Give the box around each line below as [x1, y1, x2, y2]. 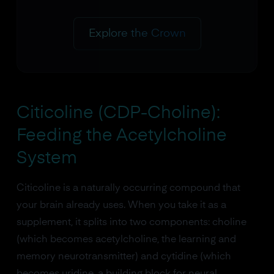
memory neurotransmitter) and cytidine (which [16, 251, 231, 262]
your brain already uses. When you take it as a [16, 200, 226, 210]
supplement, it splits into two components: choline [16, 217, 246, 228]
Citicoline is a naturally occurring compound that [16, 183, 240, 193]
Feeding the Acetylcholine [16, 127, 227, 144]
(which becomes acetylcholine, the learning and [16, 234, 236, 245]
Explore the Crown [88, 28, 186, 39]
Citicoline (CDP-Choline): [16, 104, 220, 122]
